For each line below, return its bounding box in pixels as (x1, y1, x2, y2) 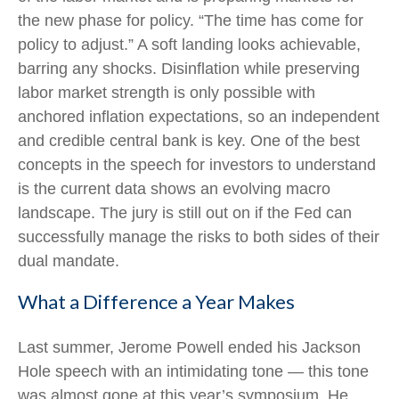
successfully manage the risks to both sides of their (18, 228, 379, 246)
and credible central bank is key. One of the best (18, 132, 360, 150)
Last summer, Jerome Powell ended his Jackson (18, 338, 361, 356)
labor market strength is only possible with (18, 84, 315, 102)
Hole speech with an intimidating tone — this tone (18, 362, 369, 380)
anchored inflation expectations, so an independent (18, 108, 379, 126)
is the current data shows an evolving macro (18, 180, 330, 198)
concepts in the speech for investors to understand (18, 156, 376, 174)
